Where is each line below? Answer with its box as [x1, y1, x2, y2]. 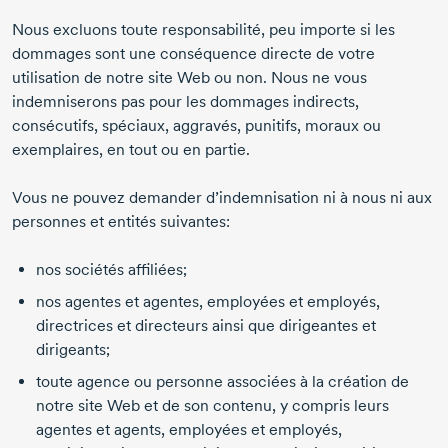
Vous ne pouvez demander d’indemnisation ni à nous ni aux [12, 188, 432, 208]
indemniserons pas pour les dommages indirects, [12, 92, 359, 112]
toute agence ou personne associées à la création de [36, 372, 409, 392]
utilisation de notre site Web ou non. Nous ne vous [12, 68, 367, 88]
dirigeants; [36, 340, 110, 360]
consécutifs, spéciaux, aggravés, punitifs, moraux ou [12, 116, 381, 136]
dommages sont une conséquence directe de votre [12, 44, 375, 64]
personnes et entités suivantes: [12, 212, 230, 232]
